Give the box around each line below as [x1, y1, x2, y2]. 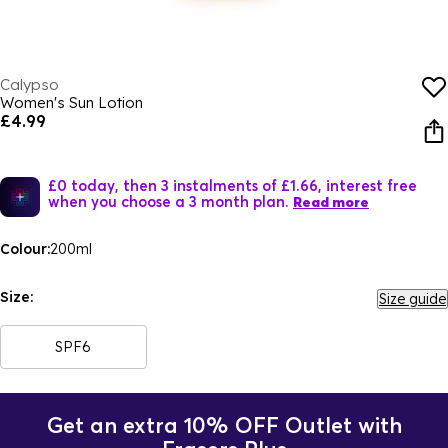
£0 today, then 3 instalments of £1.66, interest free [48, 176, 417, 194]
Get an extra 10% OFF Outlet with [46, 412, 402, 438]
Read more [293, 193, 369, 211]
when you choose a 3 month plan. [48, 192, 289, 210]
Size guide [379, 290, 446, 308]
